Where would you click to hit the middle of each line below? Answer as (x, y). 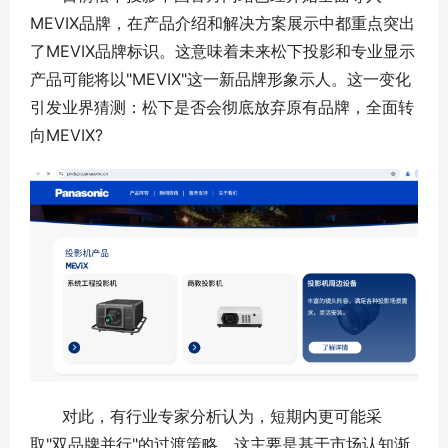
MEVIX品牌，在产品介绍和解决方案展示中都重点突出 (222, 23)
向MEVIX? (66, 135)
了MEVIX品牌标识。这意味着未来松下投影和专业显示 (222, 51)
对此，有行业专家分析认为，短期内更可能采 (206, 416)
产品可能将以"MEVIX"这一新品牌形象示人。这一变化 (220, 79)
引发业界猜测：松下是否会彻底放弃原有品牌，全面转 (222, 107)
